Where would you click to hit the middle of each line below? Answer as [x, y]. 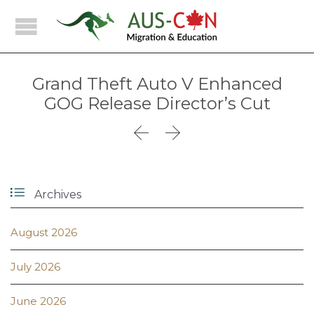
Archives [56, 195]
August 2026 [44, 233]
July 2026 [35, 267]
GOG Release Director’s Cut [157, 103]
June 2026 [38, 301]
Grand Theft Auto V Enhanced [157, 84]
